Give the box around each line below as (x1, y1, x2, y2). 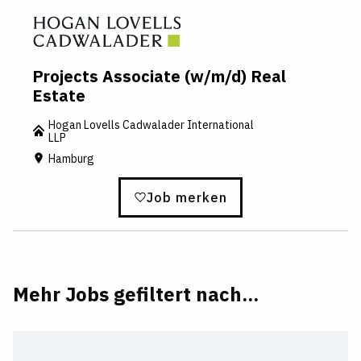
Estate (32, 85, 85, 107)
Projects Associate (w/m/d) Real (32, 65, 286, 88)
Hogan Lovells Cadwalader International (48, 118, 254, 133)
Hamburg (48, 151, 94, 167)
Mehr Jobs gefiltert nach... (13, 281, 259, 308)
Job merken (147, 189, 227, 206)
